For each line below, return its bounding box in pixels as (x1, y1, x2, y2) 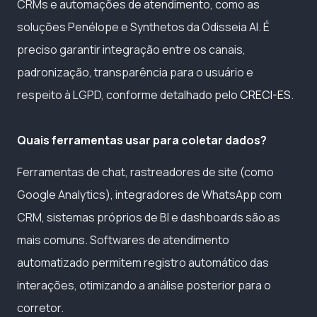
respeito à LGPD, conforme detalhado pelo (17, 86, 240, 103)
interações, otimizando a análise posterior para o (17, 277, 271, 293)
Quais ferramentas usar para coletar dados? (17, 132, 267, 148)
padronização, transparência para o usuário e (17, 64, 253, 80)
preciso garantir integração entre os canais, (17, 41, 246, 57)
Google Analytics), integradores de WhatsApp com (17, 186, 282, 202)
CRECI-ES (240, 86, 291, 103)
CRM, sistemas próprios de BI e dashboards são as (17, 209, 280, 225)
